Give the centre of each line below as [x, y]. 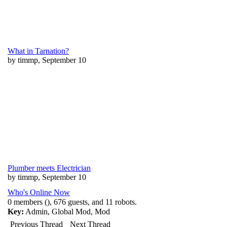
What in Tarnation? [38, 51]
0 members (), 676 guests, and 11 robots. [72, 202]
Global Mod [71, 212]
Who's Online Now [39, 192]
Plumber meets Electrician [49, 168]
